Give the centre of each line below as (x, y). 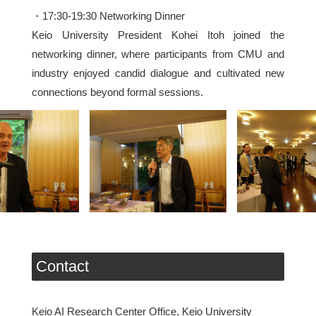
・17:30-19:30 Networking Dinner (108, 16)
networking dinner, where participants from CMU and (158, 54)
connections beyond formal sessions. (117, 92)
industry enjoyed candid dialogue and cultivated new (158, 73)
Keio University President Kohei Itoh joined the (158, 35)
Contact (62, 267)
